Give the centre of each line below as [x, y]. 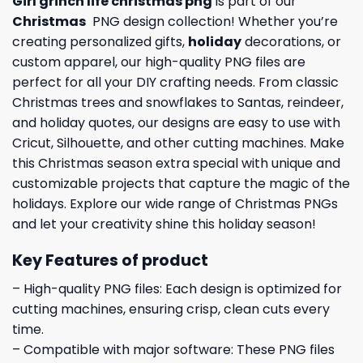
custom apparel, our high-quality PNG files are [159, 62]
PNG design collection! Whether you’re [214, 22]
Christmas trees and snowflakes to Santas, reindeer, [178, 103]
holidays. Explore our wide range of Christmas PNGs [175, 204]
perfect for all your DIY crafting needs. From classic [175, 83]
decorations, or [293, 42]
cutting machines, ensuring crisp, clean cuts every [171, 309]
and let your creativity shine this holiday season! [164, 224]
